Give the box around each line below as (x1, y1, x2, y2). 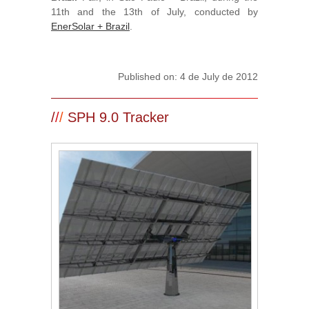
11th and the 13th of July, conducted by (51, 6, 258, 17)
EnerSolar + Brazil (51, 21, 130, 32)
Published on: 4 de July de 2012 (118, 71, 258, 82)
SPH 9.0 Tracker (63, 110, 169, 125)
